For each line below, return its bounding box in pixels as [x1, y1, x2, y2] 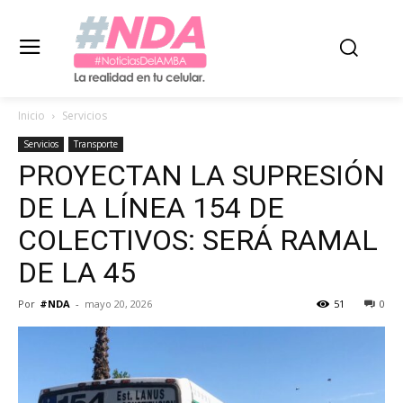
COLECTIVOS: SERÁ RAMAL [18, 222, 378, 257]
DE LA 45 [18, 255, 136, 290]
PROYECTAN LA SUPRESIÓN [18, 157, 385, 193]
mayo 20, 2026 [85, 296, 152, 310]
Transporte [74, 137, 118, 150]
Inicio [18, 107, 45, 123]
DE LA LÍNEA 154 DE [18, 190, 284, 225]
